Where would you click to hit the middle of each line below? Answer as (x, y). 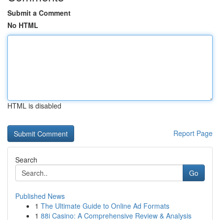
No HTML (23, 25)
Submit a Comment (39, 13)
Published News (40, 196)
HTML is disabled (34, 106)
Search (26, 160)
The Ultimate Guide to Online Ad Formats (105, 206)
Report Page (193, 133)
